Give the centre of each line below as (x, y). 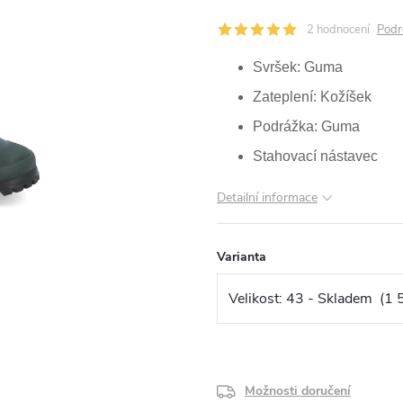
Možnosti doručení (298, 391)
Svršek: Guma (298, 67)
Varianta (242, 257)
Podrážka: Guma (306, 126)
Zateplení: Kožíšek (312, 97)
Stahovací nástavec (315, 156)
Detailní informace (267, 197)
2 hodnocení (338, 30)
